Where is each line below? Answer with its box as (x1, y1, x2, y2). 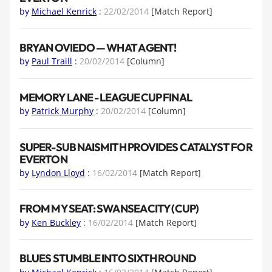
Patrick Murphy (32, 105, 93, 117)
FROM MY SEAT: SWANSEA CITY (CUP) (19, 202, 199, 216)
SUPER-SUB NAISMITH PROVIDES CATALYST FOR (19, 140, 253, 154)
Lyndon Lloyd (32, 166, 85, 178)
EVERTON (19, 152, 67, 166)
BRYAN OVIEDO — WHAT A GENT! (19, 40, 177, 55)
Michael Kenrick (32, 5, 97, 18)
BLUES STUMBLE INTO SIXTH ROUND (19, 251, 196, 266)
